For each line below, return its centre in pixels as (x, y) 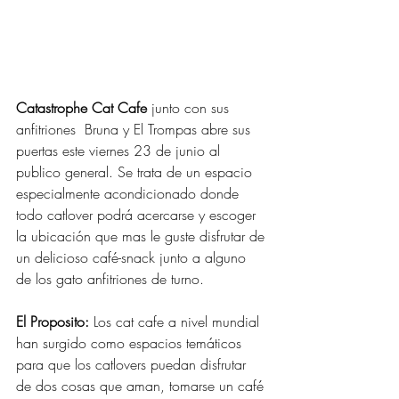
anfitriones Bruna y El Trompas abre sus (135, 130)
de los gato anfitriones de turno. (112, 279)
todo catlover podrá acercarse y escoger (138, 215)
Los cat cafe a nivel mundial (176, 322)
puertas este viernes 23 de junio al (120, 151)
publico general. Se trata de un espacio (136, 172)
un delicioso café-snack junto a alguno (133, 258)
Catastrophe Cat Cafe (81, 108)
